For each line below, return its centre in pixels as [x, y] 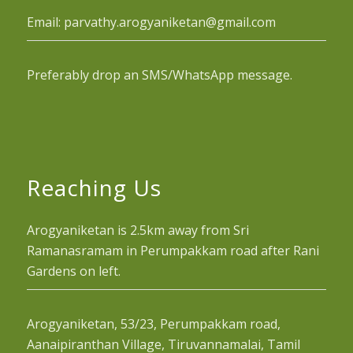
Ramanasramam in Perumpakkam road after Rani [173, 250]
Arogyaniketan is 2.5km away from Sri [137, 230]
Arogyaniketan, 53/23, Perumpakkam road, [153, 323]
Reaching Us [94, 187]
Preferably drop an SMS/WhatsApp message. [159, 74]
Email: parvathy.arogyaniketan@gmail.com [151, 22]
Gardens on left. [73, 271]
